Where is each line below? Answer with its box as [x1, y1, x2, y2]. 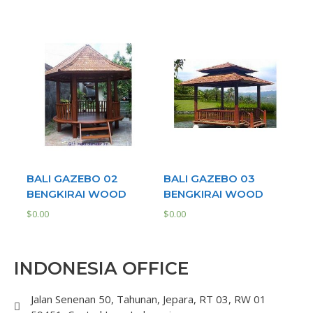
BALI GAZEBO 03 [163, 172, 255, 186]
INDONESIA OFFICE [14, 258, 189, 279]
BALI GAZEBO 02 [27, 172, 118, 186]
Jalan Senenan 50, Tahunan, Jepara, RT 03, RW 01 [30, 292, 266, 307]
